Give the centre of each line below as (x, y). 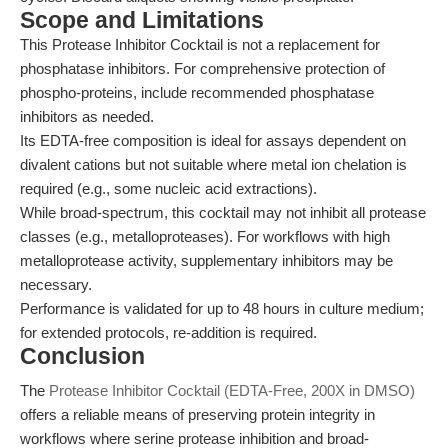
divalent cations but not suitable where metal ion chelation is (213, 164)
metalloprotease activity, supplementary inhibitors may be (206, 260)
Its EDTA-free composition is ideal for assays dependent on (213, 140)
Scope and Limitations (142, 20)
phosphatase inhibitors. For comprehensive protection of (202, 68)
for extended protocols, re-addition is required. (168, 332)
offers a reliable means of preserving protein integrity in (197, 414)
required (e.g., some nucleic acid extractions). (168, 188)
